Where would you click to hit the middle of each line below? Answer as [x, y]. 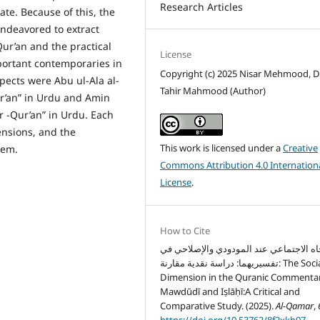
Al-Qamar [295, 305]
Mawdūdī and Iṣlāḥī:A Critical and [230, 291]
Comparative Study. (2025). [218, 305]
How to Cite [185, 230]
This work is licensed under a [222, 147]
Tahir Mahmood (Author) [213, 90]
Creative [301, 147]
